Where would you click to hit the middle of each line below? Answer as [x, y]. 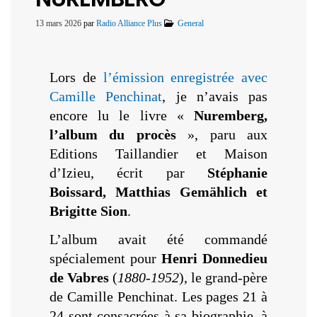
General [191, 24]
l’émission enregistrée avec [185, 77]
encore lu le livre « [122, 115]
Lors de [76, 77]
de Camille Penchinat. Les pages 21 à [158, 296]
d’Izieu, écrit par [128, 172]
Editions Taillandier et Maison [158, 153]
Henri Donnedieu [214, 258]
